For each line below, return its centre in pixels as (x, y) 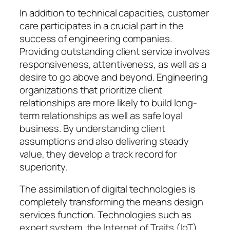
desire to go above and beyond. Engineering (114, 77)
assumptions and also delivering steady (104, 141)
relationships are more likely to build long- (108, 102)
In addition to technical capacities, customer (114, 13)
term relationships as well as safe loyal (101, 115)
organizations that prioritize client (91, 90)
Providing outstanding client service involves (115, 51)
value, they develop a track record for (98, 154)
